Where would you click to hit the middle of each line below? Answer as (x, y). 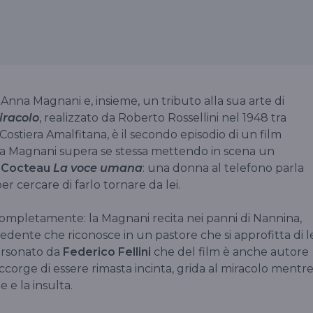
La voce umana (98, 168)
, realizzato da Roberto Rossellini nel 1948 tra (163, 117)
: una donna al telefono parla (223, 168)
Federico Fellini (107, 252)
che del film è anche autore (230, 252)
